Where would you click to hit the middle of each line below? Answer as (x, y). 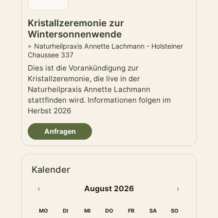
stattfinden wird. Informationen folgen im (99, 100)
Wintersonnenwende (75, 35)
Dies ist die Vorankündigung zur (83, 68)
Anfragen (60, 131)
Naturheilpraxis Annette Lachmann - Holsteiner (109, 46)
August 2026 (109, 188)
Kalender (51, 170)
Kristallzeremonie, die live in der (84, 79)
